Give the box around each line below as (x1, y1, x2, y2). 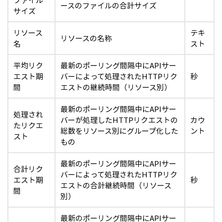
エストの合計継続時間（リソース (60, 180, 171, 191)
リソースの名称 (60, 33, 112, 44)
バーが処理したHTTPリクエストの (60, 114, 178, 125)
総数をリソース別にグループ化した (60, 125, 178, 136)
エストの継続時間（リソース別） (60, 82, 171, 93)
